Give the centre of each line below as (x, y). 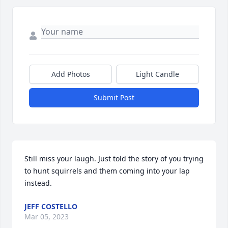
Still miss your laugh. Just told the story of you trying (114, 159)
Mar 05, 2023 (47, 217)
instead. (38, 183)
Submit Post (114, 98)
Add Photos (70, 74)
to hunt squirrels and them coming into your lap (107, 171)
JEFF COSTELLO (51, 207)
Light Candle (158, 74)
